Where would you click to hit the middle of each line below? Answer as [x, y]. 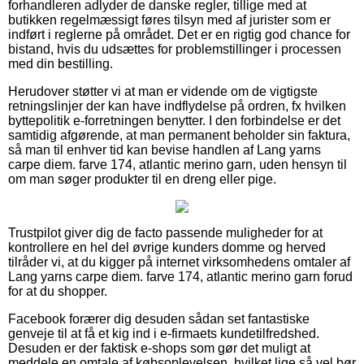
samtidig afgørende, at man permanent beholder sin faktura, [179, 135]
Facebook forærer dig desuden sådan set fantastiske [159, 318]
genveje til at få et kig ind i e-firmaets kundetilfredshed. [164, 333]
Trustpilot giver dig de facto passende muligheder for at [165, 232]
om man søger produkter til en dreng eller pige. [142, 179]
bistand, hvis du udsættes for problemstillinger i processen [175, 49]
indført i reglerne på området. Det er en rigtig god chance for [179, 34]
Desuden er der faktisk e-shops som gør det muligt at [159, 348]
